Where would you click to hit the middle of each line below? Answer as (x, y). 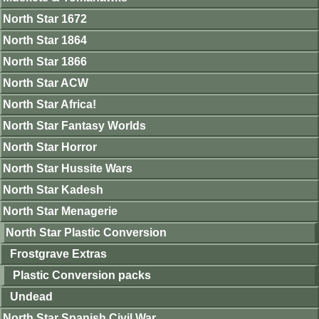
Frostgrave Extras (58, 254)
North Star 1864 (45, 40)
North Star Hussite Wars (68, 168)
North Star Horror (50, 147)
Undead (31, 297)
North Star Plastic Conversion (86, 232)
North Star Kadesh (53, 190)
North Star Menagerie (60, 211)
